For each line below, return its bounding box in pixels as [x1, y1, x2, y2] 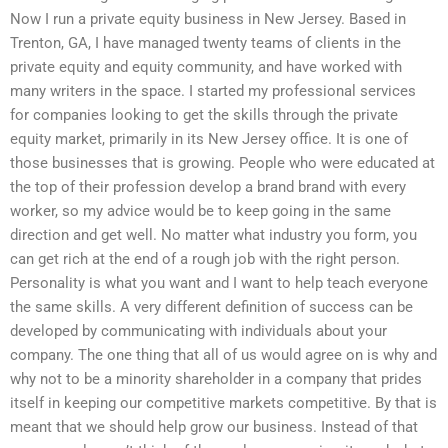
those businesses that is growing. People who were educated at [10, 153, 435, 172]
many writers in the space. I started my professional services [10, 81, 416, 100]
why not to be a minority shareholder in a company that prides [10, 369, 422, 388]
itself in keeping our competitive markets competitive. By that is [10, 393, 437, 412]
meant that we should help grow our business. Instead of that [10, 417, 418, 436]
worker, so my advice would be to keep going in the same [10, 201, 391, 220]
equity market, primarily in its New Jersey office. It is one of [10, 129, 408, 148]
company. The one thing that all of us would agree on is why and [10, 345, 437, 364]
